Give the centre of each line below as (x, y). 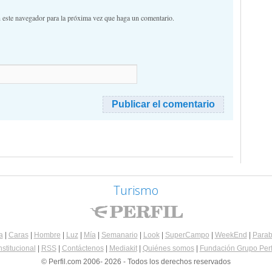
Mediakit (123, 248)
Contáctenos (83, 248)
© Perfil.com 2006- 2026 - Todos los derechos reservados (136, 262)
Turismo (136, 190)
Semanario (119, 235)
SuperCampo (187, 235)
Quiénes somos (168, 248)
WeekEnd (231, 235)
